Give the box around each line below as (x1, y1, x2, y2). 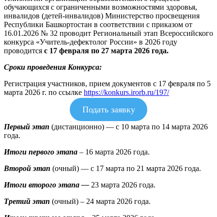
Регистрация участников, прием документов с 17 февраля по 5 (4, 79, 211, 88)
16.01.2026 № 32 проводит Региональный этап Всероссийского (4, 29, 213, 37)
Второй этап (4, 164, 50, 172)
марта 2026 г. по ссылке (4, 88, 84, 96)
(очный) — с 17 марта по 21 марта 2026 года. (50, 164, 201, 172)
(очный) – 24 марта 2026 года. (52, 197, 151, 205)
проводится (4, 46, 44, 55)
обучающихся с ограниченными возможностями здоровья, (4, 2, 197, 11)
